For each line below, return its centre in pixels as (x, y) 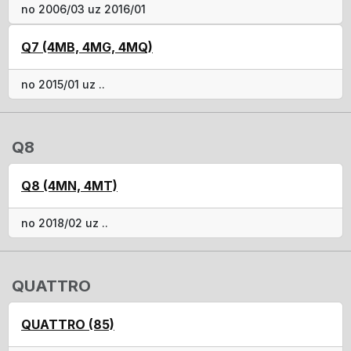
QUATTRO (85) (68, 324)
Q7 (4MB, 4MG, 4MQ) (87, 47)
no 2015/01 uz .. (63, 84)
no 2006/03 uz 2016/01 (83, 9)
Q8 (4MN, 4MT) (69, 185)
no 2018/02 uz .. (65, 223)
